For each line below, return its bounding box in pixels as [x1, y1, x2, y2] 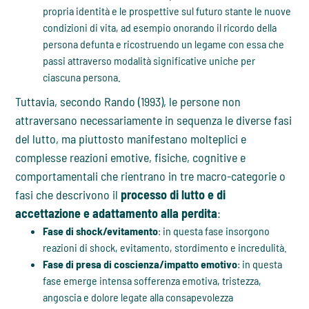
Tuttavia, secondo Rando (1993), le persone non [15, 94, 241, 110]
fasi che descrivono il [15, 187, 121, 203]
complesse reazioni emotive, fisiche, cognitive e [15, 150, 246, 166]
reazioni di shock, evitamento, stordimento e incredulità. [43, 241, 288, 255]
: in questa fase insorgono [158, 224, 270, 238]
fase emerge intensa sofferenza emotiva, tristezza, [43, 274, 262, 288]
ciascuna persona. [43, 70, 121, 84]
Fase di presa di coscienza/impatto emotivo [43, 257, 238, 271]
